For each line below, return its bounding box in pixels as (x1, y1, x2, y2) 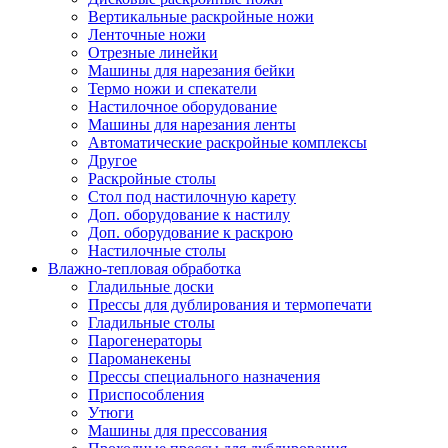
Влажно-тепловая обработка (48, 259, 241, 277)
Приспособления (88, 385, 204, 403)
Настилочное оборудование (88, 97, 277, 115)
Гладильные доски (88, 277, 214, 295)
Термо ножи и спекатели (88, 79, 257, 97)
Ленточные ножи (88, 25, 206, 43)
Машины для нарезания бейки (88, 61, 295, 79)
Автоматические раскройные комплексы (88, 133, 367, 151)
